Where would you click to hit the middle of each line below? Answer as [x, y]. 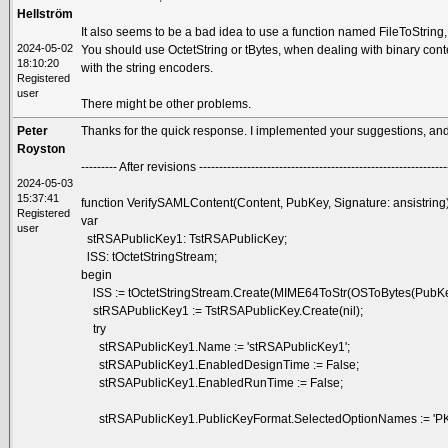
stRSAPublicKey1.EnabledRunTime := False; [212, 382]
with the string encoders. [147, 67]
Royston [41, 148]
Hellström [45, 13]
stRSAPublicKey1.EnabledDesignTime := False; [220, 364]
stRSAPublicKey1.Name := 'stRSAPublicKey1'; [216, 346]
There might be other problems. [166, 103]
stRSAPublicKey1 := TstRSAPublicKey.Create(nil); [222, 310]
